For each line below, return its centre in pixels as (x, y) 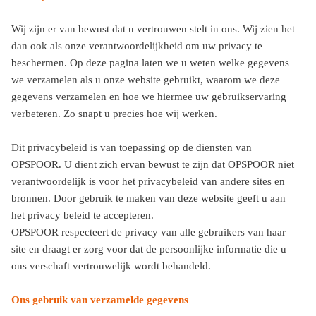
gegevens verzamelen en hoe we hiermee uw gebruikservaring (149, 97)
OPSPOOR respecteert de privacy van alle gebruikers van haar (148, 232)
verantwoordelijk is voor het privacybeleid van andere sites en (148, 181)
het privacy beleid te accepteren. (83, 215)
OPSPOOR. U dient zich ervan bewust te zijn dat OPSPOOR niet (153, 164)
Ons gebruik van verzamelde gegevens (100, 300)
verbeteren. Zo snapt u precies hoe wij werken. (114, 114)
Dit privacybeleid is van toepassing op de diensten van (132, 147)
